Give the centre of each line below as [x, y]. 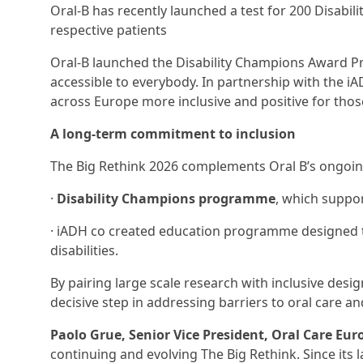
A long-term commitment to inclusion [173, 134]
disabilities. [84, 250]
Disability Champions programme [166, 199]
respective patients [109, 30]
